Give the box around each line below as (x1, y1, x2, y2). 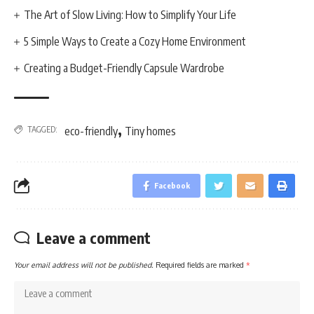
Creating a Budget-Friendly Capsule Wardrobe (24, 61, 225, 75)
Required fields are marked (156, 260, 246, 269)
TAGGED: (27, 124, 57, 135)
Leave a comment (36, 228, 151, 247)
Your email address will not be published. (14, 260, 153, 269)
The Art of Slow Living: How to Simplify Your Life (24, 8, 237, 22)
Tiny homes (125, 124, 176, 138)
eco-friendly (64, 124, 118, 138)
